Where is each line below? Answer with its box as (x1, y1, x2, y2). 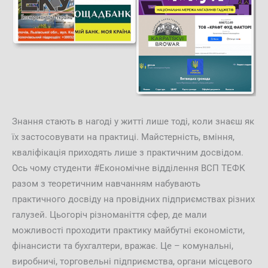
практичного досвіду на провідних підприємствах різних (12, 194, 255, 205)
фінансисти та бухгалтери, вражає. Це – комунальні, (12, 240, 233, 252)
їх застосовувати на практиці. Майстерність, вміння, (12, 132, 234, 143)
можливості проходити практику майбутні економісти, (12, 225, 245, 236)
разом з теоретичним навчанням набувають (12, 178, 200, 190)
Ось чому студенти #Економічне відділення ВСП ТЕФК (12, 163, 245, 174)
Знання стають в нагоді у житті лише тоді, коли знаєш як (12, 116, 254, 127)
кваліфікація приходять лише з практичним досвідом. (12, 147, 243, 159)
